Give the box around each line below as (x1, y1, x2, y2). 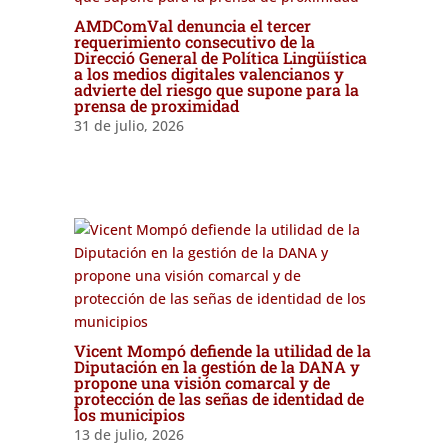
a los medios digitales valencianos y (73, 63, 344, 84)
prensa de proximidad (73, 95, 239, 116)
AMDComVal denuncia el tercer (73, 15, 311, 36)
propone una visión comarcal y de (73, 372, 330, 393)
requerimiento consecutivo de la (73, 31, 315, 52)
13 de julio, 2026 (73, 425, 184, 444)
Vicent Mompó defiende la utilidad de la (73, 340, 371, 361)
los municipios (73, 404, 185, 425)
